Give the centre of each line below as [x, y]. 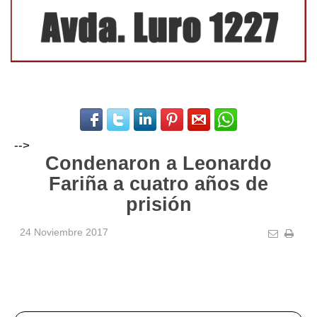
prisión [158, 204]
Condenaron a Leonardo [158, 163]
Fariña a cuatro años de [158, 184]
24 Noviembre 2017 [64, 232]
